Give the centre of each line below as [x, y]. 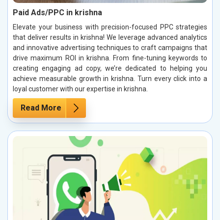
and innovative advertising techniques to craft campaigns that [110, 48]
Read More [41, 108]
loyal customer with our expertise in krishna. [80, 89]
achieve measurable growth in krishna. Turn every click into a [110, 79]
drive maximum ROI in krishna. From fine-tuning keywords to [110, 58]
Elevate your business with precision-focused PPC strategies [110, 27]
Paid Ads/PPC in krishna [57, 13]
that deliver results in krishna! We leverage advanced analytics [110, 38]
